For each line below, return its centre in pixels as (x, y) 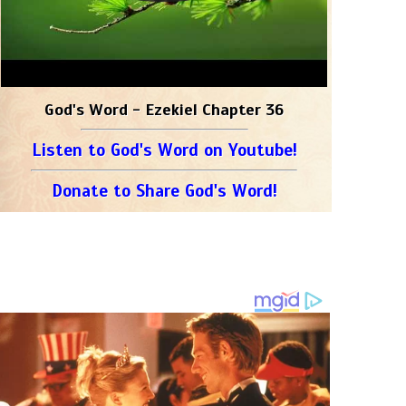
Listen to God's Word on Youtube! (164, 150)
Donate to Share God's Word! (164, 191)
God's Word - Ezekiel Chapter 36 (164, 110)
